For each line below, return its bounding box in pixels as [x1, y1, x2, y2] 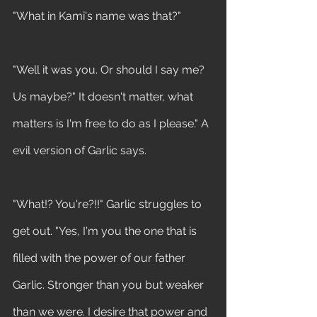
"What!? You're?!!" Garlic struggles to [13, 197, 204, 211]
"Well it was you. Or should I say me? [13, 63, 207, 76]
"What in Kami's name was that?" [13, 9, 181, 23]
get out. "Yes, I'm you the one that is [13, 224, 200, 238]
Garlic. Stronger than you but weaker [13, 278, 207, 292]
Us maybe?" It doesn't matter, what [13, 90, 196, 103]
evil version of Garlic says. [13, 144, 146, 157]
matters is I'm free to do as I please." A [13, 117, 212, 130]
